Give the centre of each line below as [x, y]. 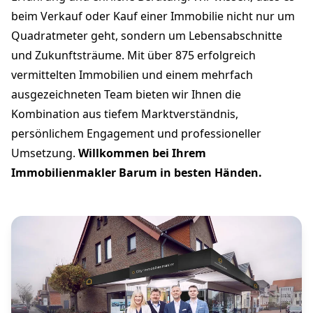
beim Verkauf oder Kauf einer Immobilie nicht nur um [153, 16]
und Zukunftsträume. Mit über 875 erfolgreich [133, 55]
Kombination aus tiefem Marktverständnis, [125, 114]
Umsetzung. [45, 153]
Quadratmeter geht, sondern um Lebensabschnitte [147, 35]
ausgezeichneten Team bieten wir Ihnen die [126, 94]
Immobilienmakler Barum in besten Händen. [137, 172]
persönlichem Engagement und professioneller [136, 133]
